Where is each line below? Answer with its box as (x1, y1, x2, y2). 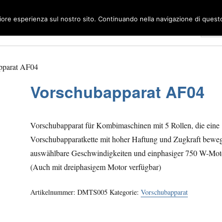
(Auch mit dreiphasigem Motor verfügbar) (30, 162, 162, 172)
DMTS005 (77, 187, 108, 197)
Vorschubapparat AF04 (30, 80, 205, 104)
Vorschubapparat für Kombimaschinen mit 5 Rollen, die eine (30, 120, 220, 131)
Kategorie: (110, 187, 141, 197)
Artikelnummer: (30, 187, 78, 197)
